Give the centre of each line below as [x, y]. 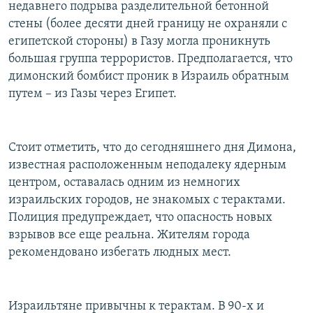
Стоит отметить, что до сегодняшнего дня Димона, [152, 148]
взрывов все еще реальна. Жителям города [129, 235]
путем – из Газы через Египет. [93, 94]
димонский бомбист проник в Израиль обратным [149, 77]
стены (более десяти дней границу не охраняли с [148, 24]
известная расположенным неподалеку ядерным [147, 166]
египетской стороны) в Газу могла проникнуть [139, 42]
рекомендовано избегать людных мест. [120, 253]
